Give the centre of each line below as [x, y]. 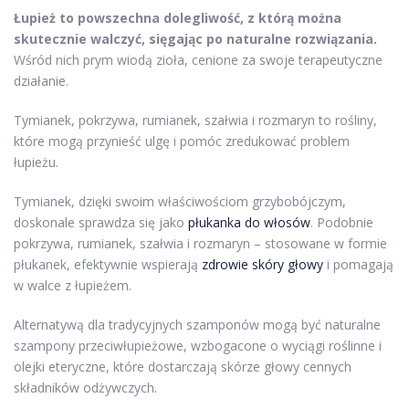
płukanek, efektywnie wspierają [108, 265]
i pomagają [358, 265]
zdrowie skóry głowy [262, 265]
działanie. [41, 81]
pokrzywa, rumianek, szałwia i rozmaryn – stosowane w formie [200, 244]
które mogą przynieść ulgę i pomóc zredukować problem [182, 142]
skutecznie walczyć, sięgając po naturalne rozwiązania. [195, 39]
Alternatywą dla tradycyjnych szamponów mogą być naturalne [197, 325]
